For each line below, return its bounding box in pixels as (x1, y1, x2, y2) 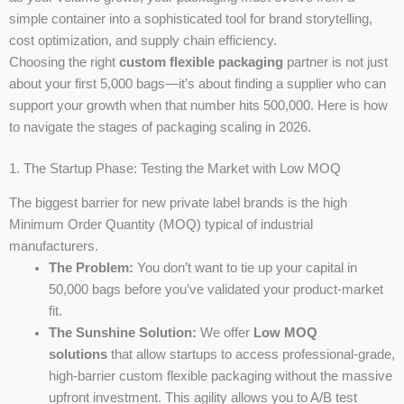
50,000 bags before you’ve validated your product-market (48, 282, 383, 298)
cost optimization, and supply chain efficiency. (9, 33, 277, 49)
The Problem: (48, 261, 133, 276)
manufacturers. (9, 239, 98, 254)
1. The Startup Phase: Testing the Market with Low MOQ (9, 161, 341, 177)
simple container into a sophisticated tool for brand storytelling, (9, 12, 372, 27)
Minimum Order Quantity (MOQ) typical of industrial (9, 217, 313, 233)
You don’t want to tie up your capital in (133, 261, 357, 276)
